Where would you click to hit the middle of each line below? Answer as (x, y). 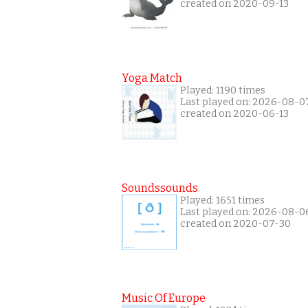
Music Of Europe (164, 298)
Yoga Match (152, 78)
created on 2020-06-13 (234, 113)
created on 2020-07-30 (235, 223)
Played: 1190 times (223, 90)
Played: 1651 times (222, 200)
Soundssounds (160, 188)
